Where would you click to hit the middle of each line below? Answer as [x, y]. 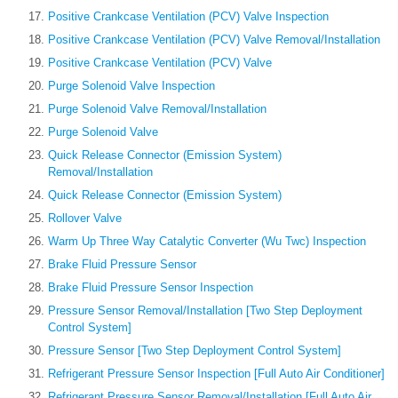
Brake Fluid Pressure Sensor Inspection [151, 288]
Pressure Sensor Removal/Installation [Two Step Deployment [205, 311]
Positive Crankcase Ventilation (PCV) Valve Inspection [188, 17]
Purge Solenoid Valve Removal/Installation [157, 109]
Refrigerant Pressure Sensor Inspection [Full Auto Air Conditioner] [216, 374]
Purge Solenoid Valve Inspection [131, 86]
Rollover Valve [85, 219]
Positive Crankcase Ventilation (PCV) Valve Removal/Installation [214, 40]
